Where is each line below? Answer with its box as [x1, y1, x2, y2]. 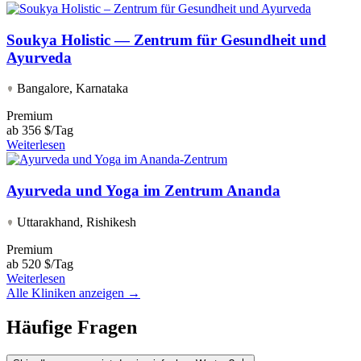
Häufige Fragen [6, 316, 137, 338]
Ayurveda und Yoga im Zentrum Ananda [6, 181, 280, 199]
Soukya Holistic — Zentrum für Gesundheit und [6, 31, 326, 48]
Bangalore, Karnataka [14, 81, 128, 96]
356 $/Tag [22, 123, 73, 138]
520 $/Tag [22, 256, 73, 271]
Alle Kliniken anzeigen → [6, 285, 140, 300]
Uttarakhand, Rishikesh [14, 214, 136, 229]
